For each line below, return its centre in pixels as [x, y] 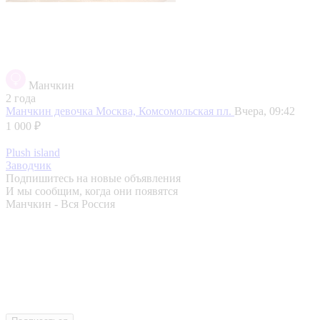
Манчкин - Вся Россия [60, 204]
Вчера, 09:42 [265, 111]
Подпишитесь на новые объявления [93, 178]
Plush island [33, 152]
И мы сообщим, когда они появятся [92, 191]
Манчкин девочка [51, 111]
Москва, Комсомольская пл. [165, 111]
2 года [21, 98]
